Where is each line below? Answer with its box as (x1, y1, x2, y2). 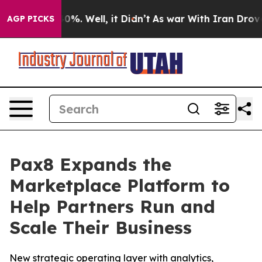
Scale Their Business (9, 216, 192, 239)
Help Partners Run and (9, 195, 215, 218)
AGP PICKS (7, 13, 54, 24)
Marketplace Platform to (9, 174, 230, 196)
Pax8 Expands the (9, 153, 171, 175)
